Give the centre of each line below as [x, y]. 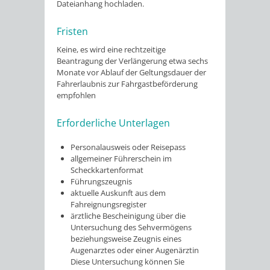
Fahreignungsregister [109, 204]
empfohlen [76, 95]
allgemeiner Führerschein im [121, 158]
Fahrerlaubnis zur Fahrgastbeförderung [127, 84]
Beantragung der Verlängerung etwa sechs [132, 61]
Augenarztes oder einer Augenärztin [135, 250]
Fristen [72, 31]
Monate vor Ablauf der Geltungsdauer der [131, 72]
